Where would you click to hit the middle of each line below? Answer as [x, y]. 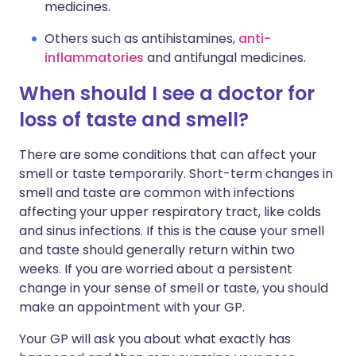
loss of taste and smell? [134, 120]
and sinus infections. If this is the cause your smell [172, 231]
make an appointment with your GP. [132, 307]
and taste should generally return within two [157, 250]
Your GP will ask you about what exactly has [155, 339]
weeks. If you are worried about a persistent [156, 269]
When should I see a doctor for [167, 93]
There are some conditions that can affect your [168, 155]
